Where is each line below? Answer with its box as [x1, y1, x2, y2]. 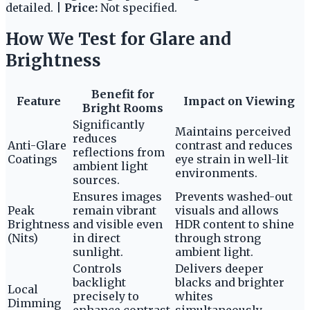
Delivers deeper [175, 262, 264, 276]
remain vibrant [73, 203, 156, 218]
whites [175, 289, 213, 304]
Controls [73, 262, 122, 276]
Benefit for [91, 87, 154, 102]
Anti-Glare [8, 138, 66, 153]
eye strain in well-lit [175, 152, 289, 167]
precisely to [73, 289, 139, 304]
